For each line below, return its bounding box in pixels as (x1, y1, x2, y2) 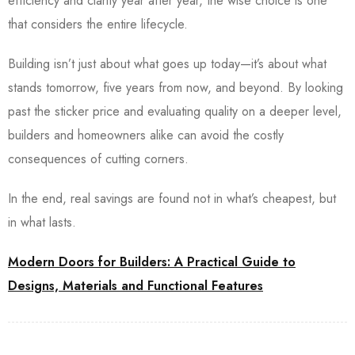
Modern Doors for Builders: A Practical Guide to (8, 253, 296, 272)
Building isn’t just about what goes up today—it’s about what (8, 55, 326, 74)
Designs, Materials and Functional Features (8, 277, 263, 296)
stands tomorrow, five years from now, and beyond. (8, 78, 288, 97)
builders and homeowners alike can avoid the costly (8, 126, 284, 145)
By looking (288, 78, 343, 97)
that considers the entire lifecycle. (8, 15, 192, 34)
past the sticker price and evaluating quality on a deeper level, (8, 102, 342, 121)
